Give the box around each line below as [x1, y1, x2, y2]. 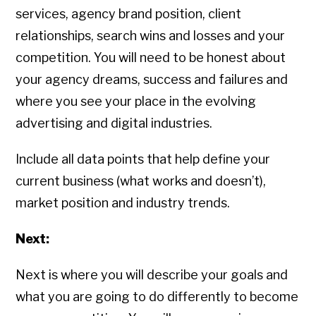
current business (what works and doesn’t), [16, 174, 267, 189]
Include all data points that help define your [16, 152, 271, 167]
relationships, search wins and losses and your [16, 28, 286, 44]
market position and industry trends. [16, 195, 231, 211]
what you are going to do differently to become [16, 289, 299, 305]
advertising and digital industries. [16, 116, 213, 131]
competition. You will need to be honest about [16, 50, 286, 66]
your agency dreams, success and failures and [16, 72, 288, 87]
